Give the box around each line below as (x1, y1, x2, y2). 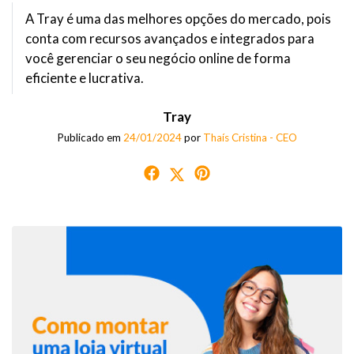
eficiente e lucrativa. (25, 69, 144, 86)
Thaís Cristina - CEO (202, 130, 297, 144)
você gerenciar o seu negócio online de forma (25, 49, 291, 66)
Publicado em (57, 130, 123, 144)
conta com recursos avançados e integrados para (25, 29, 314, 47)
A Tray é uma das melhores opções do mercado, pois (25, 9, 331, 27)
